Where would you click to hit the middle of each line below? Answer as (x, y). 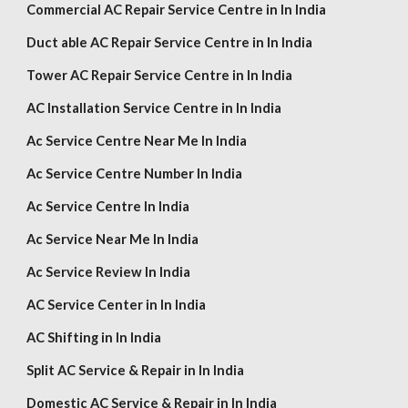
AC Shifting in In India (94, 337)
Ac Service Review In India (109, 272)
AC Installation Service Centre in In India (154, 108)
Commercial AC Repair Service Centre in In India (177, 10)
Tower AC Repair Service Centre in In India (160, 75)
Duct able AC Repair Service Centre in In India (170, 42)
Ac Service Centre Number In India (135, 173)
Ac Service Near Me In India (113, 239)
